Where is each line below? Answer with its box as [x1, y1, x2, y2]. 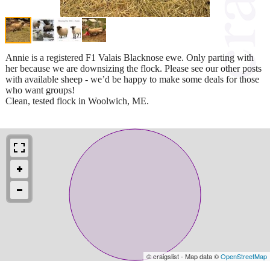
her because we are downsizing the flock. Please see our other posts [5, 63, 262, 74]
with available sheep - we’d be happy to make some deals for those [5, 74, 259, 84]
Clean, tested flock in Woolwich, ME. [5, 95, 149, 106]
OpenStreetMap [221, 251, 267, 261]
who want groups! [5, 84, 75, 95]
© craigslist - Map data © [146, 251, 221, 261]
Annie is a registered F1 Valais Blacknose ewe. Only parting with [5, 52, 254, 63]
